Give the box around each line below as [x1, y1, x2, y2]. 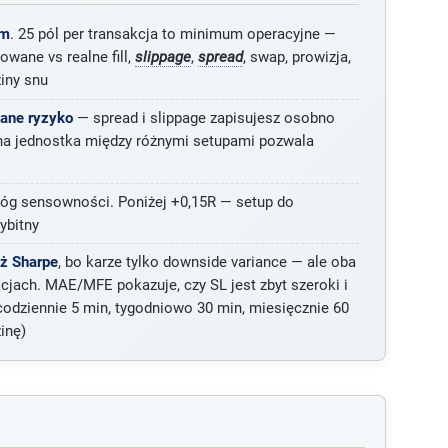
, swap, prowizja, [242, 48, 351, 67]
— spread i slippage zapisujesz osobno [72, 108, 335, 127]
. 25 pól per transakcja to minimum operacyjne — [9, 25, 336, 44]
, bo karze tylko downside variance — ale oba [57, 253, 356, 272]
